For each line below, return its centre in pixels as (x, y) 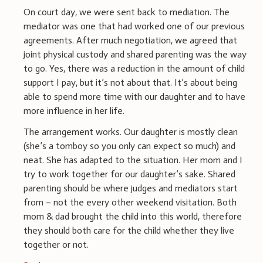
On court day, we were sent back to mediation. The (127, 12)
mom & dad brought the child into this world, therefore (133, 216)
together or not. (56, 244)
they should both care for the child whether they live (129, 230)
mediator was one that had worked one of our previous (134, 26)
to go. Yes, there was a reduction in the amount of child (134, 68)
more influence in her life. (74, 110)
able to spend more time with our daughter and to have (134, 96)
